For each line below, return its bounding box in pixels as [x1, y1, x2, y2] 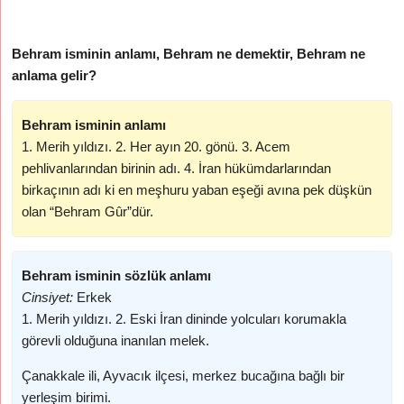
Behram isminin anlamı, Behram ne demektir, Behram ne [12, 46, 366, 61]
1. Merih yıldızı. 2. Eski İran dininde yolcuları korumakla [22, 311, 347, 326]
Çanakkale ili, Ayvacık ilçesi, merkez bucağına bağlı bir [22, 368, 345, 383]
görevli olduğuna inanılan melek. [22, 333, 210, 348]
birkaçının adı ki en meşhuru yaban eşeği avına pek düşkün [22, 182, 372, 197]
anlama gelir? [12, 68, 97, 83]
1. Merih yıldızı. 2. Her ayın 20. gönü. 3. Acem [22, 139, 291, 154]
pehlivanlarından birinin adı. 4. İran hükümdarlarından [22, 161, 332, 176]
